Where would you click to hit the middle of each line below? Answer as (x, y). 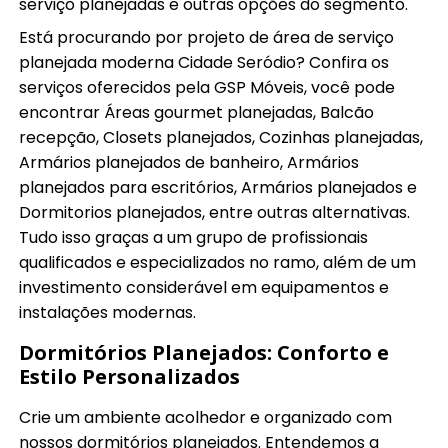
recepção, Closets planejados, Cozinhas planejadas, (221, 137)
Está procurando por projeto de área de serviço (207, 37)
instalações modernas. (108, 312)
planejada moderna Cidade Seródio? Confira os (204, 62)
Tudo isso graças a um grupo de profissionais (194, 237)
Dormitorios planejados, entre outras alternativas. (215, 212)
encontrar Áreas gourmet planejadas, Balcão (197, 112)
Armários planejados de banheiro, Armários (189, 162)
